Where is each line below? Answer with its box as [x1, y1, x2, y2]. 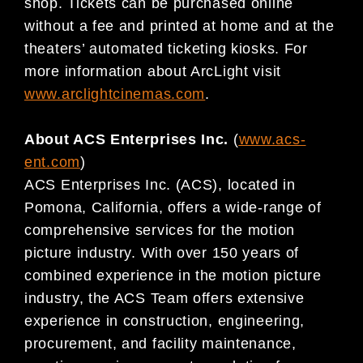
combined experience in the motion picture [24, 267, 322, 284]
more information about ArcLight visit [24, 63, 281, 80]
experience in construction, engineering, [24, 313, 305, 330]
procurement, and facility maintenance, [24, 335, 297, 352]
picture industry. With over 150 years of [24, 245, 300, 262]
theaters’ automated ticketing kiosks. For [24, 41, 308, 58]
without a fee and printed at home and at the [24, 18, 335, 35]
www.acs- [238, 131, 306, 148]
